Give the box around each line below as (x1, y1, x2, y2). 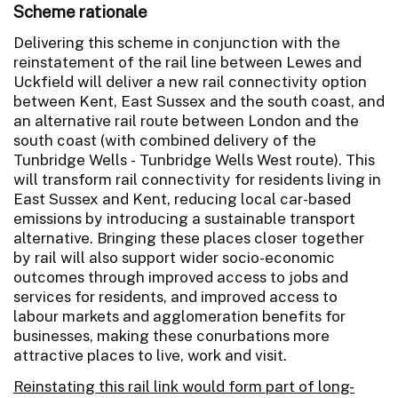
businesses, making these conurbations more (13, 326, 330, 345)
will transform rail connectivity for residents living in (13, 170, 381, 188)
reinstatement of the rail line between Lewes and (13, 52, 362, 71)
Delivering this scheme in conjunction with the (13, 33, 340, 52)
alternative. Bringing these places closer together (13, 228, 364, 247)
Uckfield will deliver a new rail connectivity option (13, 72, 367, 91)
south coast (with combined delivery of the (13, 131, 316, 149)
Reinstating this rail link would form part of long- (13, 377, 354, 395)
